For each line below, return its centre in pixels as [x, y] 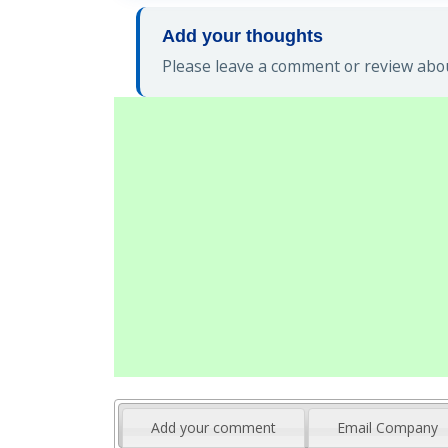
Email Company [388, 427]
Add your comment [214, 427]
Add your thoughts [242, 36]
